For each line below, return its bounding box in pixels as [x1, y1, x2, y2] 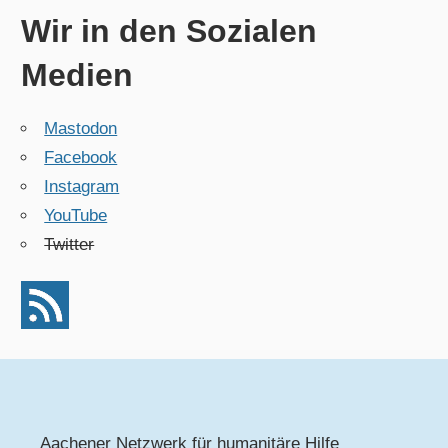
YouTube [44, 206, 108, 226]
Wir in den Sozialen [21, 13, 318, 50]
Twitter [44, 235, 95, 255]
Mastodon [44, 119, 118, 139]
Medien [21, 57, 134, 94]
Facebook [44, 148, 118, 168]
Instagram [44, 177, 120, 197]
